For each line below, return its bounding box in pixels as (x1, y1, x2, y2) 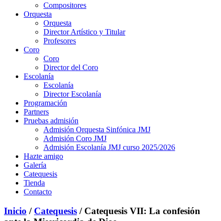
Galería (24, 161, 46, 169)
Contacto (24, 187, 52, 196)
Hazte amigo (24, 152, 63, 160)
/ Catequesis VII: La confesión (77, 205, 200, 216)
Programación (24, 99, 67, 107)
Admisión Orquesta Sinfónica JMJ (43, 125, 150, 134)
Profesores (43, 37, 76, 45)
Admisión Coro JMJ (43, 134, 107, 143)
